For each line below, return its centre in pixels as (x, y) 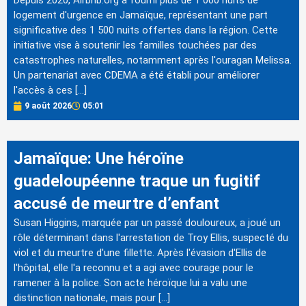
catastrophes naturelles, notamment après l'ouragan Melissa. (153, 60)
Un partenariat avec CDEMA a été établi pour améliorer (137, 75)
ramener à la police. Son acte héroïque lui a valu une (130, 283)
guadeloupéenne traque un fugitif (137, 181)
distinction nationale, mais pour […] (92, 298)
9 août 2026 (48, 106)
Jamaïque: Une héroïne (99, 159)
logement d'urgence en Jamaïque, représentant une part (141, 15)
